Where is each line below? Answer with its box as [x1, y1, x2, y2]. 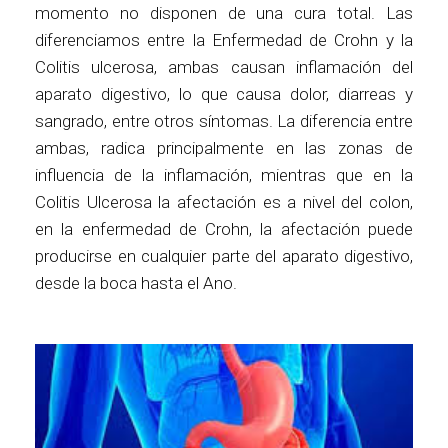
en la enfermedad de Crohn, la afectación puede [35, 219, 413, 240]
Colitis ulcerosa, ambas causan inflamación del [35, 57, 413, 78]
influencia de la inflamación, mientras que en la [35, 165, 413, 186]
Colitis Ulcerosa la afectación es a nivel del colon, [35, 192, 413, 213]
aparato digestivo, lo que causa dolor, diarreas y [35, 84, 413, 105]
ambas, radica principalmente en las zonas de [35, 138, 413, 159]
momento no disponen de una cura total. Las [35, 3, 413, 24]
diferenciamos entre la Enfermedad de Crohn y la [35, 30, 413, 51]
